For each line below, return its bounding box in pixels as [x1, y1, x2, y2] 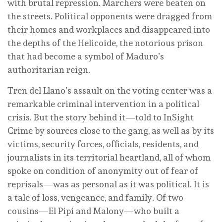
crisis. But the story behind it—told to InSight [7, 111, 194, 122]
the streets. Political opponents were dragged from [7, 10, 212, 21]
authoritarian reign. [7, 64, 94, 75]
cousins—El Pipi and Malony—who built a [7, 205, 179, 216]
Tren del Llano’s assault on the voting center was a [7, 85, 212, 96]
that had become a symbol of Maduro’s [7, 51, 164, 61]
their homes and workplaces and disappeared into [7, 24, 210, 35]
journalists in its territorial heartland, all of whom [7, 152, 211, 163]
